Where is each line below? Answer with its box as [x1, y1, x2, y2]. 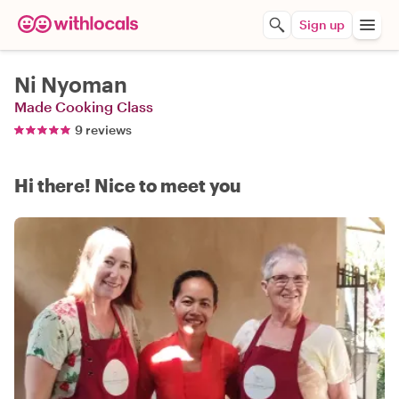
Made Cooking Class [14, 98, 153, 115]
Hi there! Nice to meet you [14, 175, 240, 196]
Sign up [299, 17, 345, 32]
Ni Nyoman [14, 71, 127, 97]
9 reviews [75, 122, 132, 137]
